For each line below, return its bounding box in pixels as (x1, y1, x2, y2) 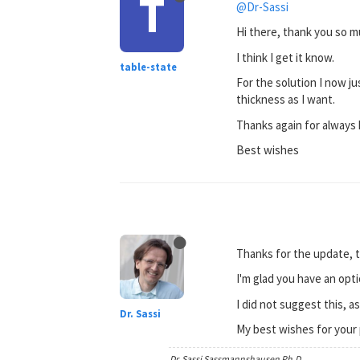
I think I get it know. (236, 49, 335, 65)
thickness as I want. (236, 92, 336, 108)
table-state (120, 59, 178, 74)
